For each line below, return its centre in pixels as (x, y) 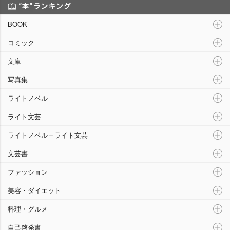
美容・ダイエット (34, 190)
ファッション (28, 172)
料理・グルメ (28, 209)
